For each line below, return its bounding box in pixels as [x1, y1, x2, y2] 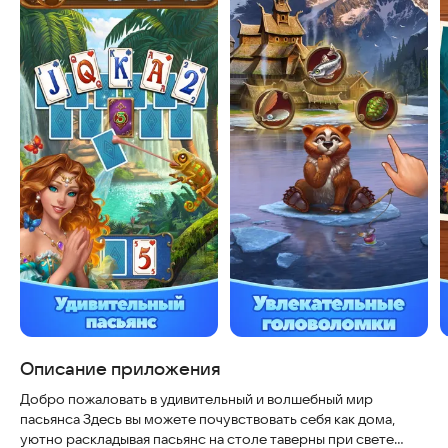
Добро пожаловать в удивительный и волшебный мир [20, 390, 373, 408]
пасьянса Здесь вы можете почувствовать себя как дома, [20, 410, 395, 428]
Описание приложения [20, 357, 221, 380]
